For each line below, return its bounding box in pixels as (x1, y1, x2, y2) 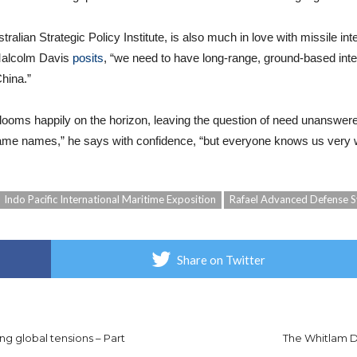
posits (73, 51, 104, 65)
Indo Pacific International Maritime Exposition (4, 193, 216, 206)
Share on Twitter (176, 253, 265, 268)
